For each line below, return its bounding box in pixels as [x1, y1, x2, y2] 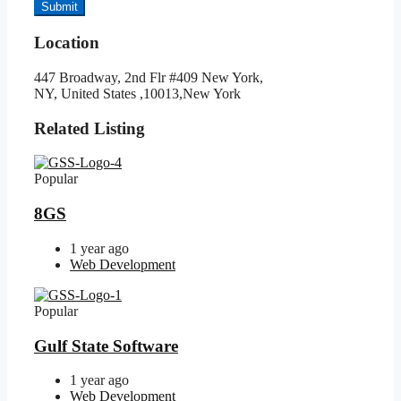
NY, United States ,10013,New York [34, 85, 241, 101]
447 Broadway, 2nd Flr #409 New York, [34, 69, 263, 85]
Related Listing [34, 118, 145, 138]
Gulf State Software [34, 336, 178, 355]
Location [34, 33, 99, 53]
